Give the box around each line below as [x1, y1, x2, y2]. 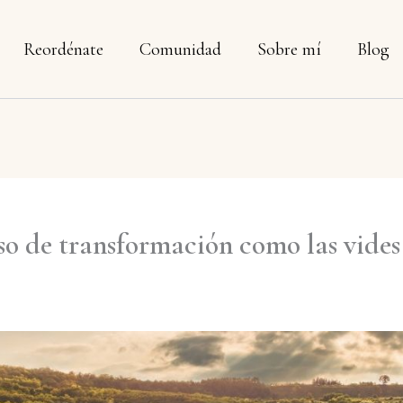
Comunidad [139, 39, 221, 60]
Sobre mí [257, 39, 321, 60]
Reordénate [23, 39, 103, 60]
